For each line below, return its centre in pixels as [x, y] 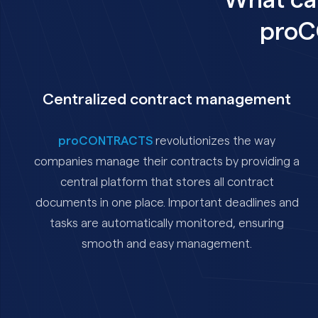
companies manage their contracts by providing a [167, 161]
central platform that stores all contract [167, 182]
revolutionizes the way [214, 141]
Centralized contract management [167, 99]
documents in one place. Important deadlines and [167, 202]
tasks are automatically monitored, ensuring [167, 223]
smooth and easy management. [167, 243]
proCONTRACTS [106, 141]
